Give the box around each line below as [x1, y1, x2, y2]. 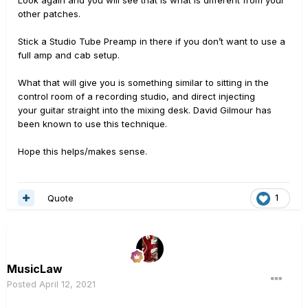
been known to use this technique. [18, 118, 167, 129]
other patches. [18, 8, 80, 19]
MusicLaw [7, 261, 63, 276]
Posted [7, 278, 39, 289]
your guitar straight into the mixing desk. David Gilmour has [18, 104, 272, 115]
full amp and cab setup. [18, 49, 122, 60]
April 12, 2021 [39, 278, 96, 289]
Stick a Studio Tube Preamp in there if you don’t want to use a [18, 36, 285, 47]
